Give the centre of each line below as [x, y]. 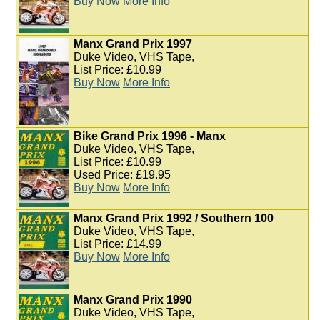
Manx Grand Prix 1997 [133, 44]
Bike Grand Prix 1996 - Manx [150, 136]
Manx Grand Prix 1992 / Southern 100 [174, 218]
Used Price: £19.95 [122, 175]
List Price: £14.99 [117, 244]
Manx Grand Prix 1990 [133, 300]
